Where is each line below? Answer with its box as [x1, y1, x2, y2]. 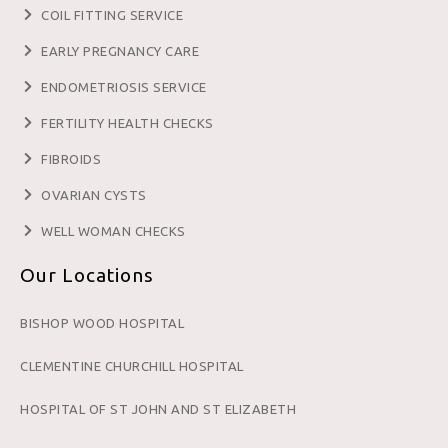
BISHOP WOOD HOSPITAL [20, 315, 184, 330]
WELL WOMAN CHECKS [41, 223, 186, 238]
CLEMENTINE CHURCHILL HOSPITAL [20, 358, 244, 373]
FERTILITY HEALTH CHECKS [41, 115, 214, 130]
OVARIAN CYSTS [41, 187, 147, 202]
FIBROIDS [41, 151, 102, 166]
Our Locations [20, 263, 154, 286]
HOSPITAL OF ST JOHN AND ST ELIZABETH [20, 401, 296, 416]
